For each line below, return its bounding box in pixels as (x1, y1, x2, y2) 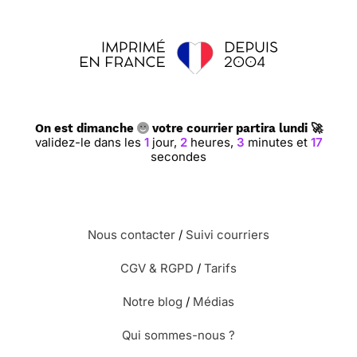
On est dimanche (34, 121, 137, 135)
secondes (151, 149, 206, 164)
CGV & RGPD (120, 261, 194, 276)
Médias (193, 294, 234, 309)
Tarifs (204, 261, 237, 276)
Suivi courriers (186, 227, 269, 242)
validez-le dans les (34, 135, 143, 150)
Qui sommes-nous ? (122, 328, 235, 343)
